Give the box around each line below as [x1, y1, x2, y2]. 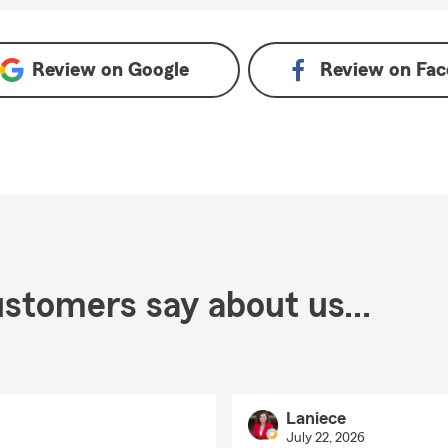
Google [127, 60, 189, 80]
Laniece [285, 409, 346, 427]
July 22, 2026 [285, 431, 365, 445]
